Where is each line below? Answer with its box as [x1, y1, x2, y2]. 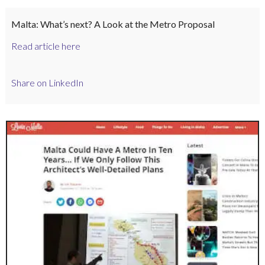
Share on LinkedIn [11, 77, 83, 89]
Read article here [11, 40, 80, 51]
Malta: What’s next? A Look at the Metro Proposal [11, 18, 215, 30]
